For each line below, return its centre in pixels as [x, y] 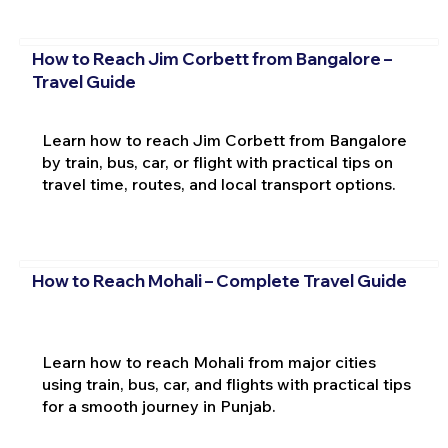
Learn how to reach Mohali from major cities [208, 362]
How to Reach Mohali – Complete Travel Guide [219, 281]
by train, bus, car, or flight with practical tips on [217, 161]
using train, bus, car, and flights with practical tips [226, 384]
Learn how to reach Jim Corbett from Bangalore [224, 139]
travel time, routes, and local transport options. [218, 183]
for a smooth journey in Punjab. [158, 406]
